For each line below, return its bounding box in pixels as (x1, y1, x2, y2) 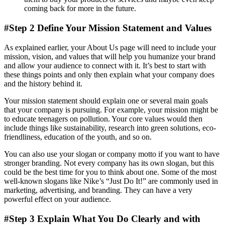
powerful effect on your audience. (4, 194, 111, 203)
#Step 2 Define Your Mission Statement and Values (4, 23, 211, 34)
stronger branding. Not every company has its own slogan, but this (4, 158, 214, 167)
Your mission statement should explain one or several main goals (4, 96, 208, 105)
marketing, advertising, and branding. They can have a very (4, 185, 192, 194)
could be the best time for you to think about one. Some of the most (4, 167, 216, 176)
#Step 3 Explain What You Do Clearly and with (4, 213, 200, 224)
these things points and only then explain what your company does (4, 70, 214, 79)
